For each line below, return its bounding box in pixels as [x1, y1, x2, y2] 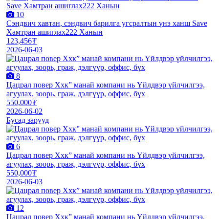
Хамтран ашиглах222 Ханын [6, 27, 103, 36]
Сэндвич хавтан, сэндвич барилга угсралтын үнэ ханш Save [6, 19, 207, 27]
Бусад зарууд [6, 115, 49, 124]
